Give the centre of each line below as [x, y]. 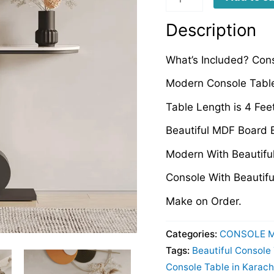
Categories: [192, 234]
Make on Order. [203, 201]
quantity [185, 13]
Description [211, 30]
